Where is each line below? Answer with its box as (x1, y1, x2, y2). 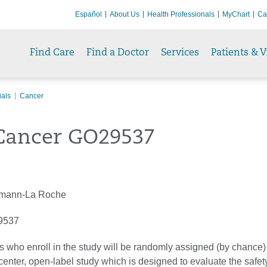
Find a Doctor (86, 48, 149, 58)
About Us (110, 10, 139, 19)
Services (161, 48, 199, 58)
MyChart (222, 10, 250, 19)
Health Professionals (147, 10, 215, 19)
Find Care (30, 48, 74, 58)
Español (75, 10, 102, 19)
